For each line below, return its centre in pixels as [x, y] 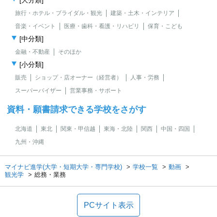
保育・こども [165, 26]
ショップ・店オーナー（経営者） [78, 77]
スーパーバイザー [38, 91]
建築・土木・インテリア [142, 13]
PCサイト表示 [108, 205]
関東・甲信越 [78, 129]
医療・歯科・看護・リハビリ [102, 26]
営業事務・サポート [96, 91]
